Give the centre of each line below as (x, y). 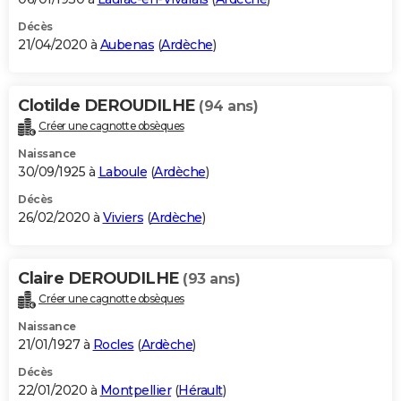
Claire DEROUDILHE (100, 278)
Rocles (113, 344)
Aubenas (127, 44)
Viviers (123, 217)
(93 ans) (211, 278)
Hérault (200, 390)
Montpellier (135, 390)
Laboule (122, 171)
